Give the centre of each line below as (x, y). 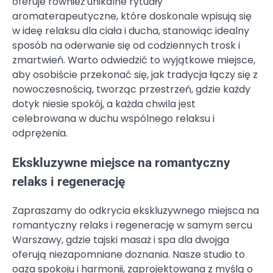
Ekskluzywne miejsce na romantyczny (121, 162)
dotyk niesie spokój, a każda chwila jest (104, 104)
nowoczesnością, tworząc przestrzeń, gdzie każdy (131, 89)
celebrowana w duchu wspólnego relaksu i (113, 118)
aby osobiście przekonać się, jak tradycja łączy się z (135, 74)
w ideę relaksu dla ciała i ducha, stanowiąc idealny (131, 30)
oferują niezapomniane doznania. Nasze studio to (129, 255)
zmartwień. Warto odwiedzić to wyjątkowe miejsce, (134, 60)
